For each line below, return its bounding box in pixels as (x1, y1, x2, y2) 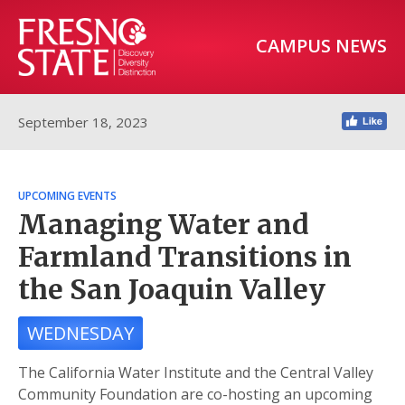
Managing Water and (18, 207, 309, 241)
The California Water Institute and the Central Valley (18, 363, 373, 382)
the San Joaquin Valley (18, 272, 325, 306)
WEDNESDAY (27, 321, 134, 345)
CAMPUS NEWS (256, 33, 387, 58)
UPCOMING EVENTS (18, 188, 117, 203)
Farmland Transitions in (18, 240, 352, 274)
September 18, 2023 (18, 113, 148, 131)
